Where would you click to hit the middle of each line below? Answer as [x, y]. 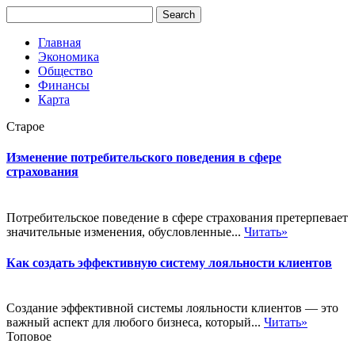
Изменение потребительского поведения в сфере [144, 158]
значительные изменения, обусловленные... [125, 231]
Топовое [29, 337]
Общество [65, 71]
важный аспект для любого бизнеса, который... [135, 323]
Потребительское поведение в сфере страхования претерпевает [177, 217]
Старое [25, 126]
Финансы [64, 85]
